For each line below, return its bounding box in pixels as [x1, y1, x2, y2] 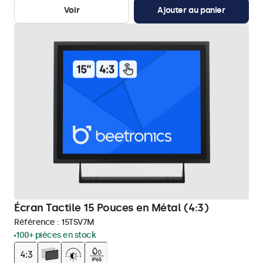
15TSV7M [61, 217, 95, 227]
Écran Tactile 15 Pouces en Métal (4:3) [14, 201, 208, 214]
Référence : [14, 217, 61, 227]
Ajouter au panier [157, 5, 225, 15]
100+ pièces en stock [16, 230, 96, 240]
